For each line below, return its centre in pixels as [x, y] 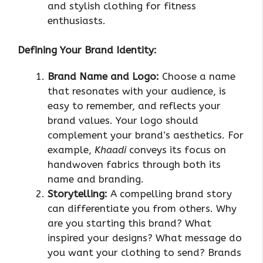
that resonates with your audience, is [137, 91]
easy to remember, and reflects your [134, 106]
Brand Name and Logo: [103, 77]
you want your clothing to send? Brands [144, 253]
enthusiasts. [77, 20]
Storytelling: [77, 194]
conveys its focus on [176, 150]
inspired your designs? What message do [145, 238]
